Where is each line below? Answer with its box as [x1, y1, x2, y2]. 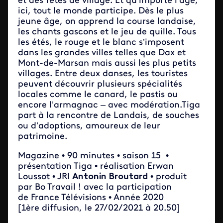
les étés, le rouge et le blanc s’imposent [18, 38, 184, 47]
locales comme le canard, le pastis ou [18, 90, 178, 100]
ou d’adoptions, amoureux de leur [18, 121, 160, 131]
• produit [148, 172, 187, 182]
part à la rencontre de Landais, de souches [18, 111, 199, 120]
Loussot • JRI [18, 172, 72, 182]
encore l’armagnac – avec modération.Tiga [18, 101, 200, 110]
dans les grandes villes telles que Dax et [18, 48, 186, 58]
